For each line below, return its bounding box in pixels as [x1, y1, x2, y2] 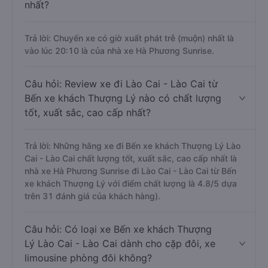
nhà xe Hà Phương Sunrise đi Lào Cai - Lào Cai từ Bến [25, 166, 236, 176]
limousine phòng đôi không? [25, 252, 152, 264]
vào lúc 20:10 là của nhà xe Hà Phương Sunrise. [25, 45, 214, 56]
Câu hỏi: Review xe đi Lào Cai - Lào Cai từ [25, 78, 218, 90]
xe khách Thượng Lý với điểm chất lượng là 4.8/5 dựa [25, 178, 237, 188]
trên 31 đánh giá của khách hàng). [25, 191, 160, 201]
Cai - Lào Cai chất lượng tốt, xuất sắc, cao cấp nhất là [25, 153, 237, 163]
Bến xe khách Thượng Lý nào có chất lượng [25, 92, 221, 104]
